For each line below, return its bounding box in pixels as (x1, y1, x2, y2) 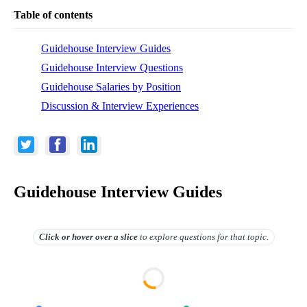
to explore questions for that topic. (139, 231, 269, 242)
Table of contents (14, 8, 93, 21)
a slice (111, 231, 138, 242)
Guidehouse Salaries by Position (41, 80, 181, 93)
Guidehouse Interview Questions (41, 61, 183, 73)
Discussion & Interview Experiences (41, 99, 199, 112)
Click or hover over (38, 231, 112, 242)
